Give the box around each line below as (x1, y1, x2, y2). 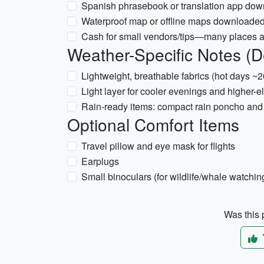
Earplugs (81, 154, 119, 168)
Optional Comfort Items (67, 113, 239, 136)
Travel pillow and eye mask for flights (81, 139, 235, 153)
